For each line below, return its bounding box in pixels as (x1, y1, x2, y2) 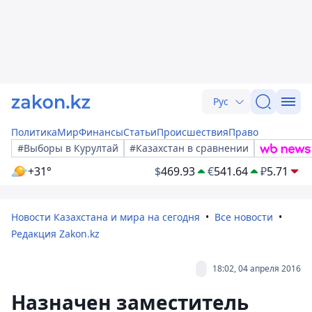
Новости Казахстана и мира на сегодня (11, 210, 200, 224)
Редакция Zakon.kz (11, 227, 100, 240)
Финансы (79, 125, 123, 139)
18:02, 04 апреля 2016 (212, 263, 301, 274)
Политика (11, 125, 57, 139)
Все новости (214, 210, 273, 224)
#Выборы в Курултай (17, 141, 118, 155)
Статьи (123, 125, 157, 139)
